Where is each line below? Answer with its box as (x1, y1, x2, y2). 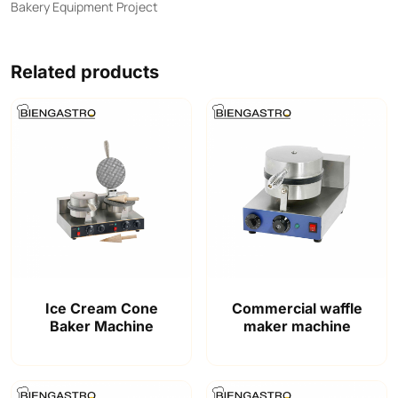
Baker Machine (49, 316, 154, 335)
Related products (11, 60, 159, 83)
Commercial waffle (231, 298, 362, 317)
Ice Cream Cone (44, 298, 158, 317)
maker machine (243, 316, 351, 335)
